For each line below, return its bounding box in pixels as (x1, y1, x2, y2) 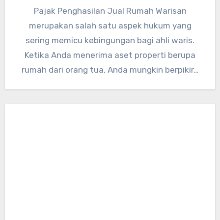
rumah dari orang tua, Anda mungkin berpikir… (21, 64, 199, 75)
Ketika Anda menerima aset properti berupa (25, 50, 195, 60)
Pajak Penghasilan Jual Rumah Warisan (33, 5, 187, 16)
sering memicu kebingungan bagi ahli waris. (26, 35, 194, 45)
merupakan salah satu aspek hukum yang (28, 20, 192, 30)
